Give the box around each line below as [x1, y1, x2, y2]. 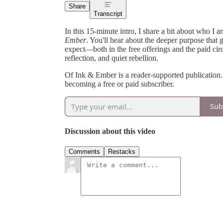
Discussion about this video [65, 127, 155, 136]
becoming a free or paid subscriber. [65, 79, 174, 88]
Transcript [94, 9, 122, 17]
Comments [69, 148, 100, 156]
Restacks [108, 148, 135, 156]
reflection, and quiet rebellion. [65, 53, 158, 62]
